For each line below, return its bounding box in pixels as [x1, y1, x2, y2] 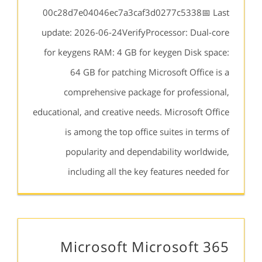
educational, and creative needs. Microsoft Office [33, 106, 229, 118]
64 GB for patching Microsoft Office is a [70, 66, 229, 78]
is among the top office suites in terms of [65, 126, 229, 137]
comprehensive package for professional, [64, 86, 229, 98]
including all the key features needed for [68, 166, 229, 177]
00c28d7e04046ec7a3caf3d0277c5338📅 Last [43, 6, 229, 18]
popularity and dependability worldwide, [65, 146, 229, 157]
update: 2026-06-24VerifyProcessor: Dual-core [42, 26, 229, 38]
